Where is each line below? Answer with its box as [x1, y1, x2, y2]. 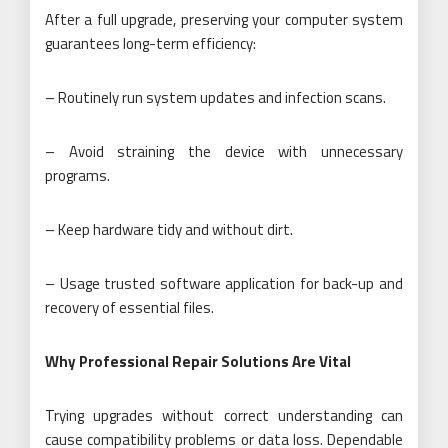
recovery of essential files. [45, 295, 214, 319]
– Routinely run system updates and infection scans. [45, 85, 386, 109]
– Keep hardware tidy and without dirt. [45, 217, 293, 241]
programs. [45, 163, 110, 187]
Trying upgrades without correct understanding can [45, 403, 403, 427]
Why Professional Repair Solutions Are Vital [45, 349, 351, 373]
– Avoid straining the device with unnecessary [45, 139, 403, 163]
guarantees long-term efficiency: [45, 31, 256, 55]
